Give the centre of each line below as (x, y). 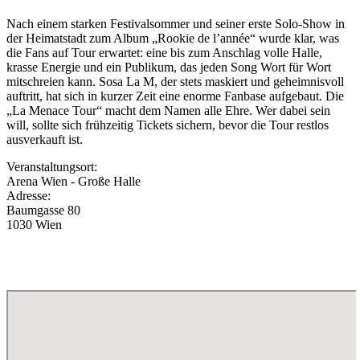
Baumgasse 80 (43, 211)
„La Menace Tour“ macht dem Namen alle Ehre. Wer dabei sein (168, 111)
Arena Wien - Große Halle (74, 182)
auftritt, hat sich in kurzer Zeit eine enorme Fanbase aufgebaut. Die (175, 96)
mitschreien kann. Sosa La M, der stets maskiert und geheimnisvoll (175, 82)
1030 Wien (34, 225)
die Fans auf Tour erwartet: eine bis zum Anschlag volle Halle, (164, 53)
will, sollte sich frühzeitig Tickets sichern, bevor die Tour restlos (168, 125)
